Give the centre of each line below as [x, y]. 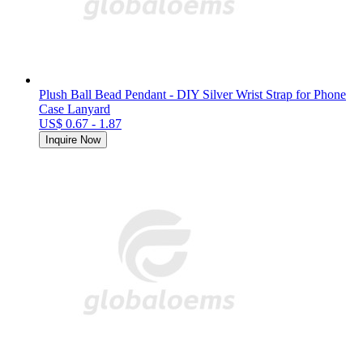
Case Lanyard [75, 109]
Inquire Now [73, 139]
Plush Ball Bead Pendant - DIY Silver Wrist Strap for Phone [192, 94]
